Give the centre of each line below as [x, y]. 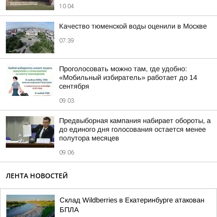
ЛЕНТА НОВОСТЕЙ [37, 176]
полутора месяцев [89, 138]
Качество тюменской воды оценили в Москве [133, 26]
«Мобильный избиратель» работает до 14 [128, 77]
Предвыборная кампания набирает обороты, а [135, 121]
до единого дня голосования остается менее [132, 129]
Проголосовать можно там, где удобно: [123, 69]
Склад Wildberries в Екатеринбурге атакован [132, 200]
